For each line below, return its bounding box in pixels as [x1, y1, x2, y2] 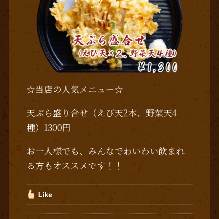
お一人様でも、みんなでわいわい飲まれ [26, 144, 185, 157]
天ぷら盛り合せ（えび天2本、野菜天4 [26, 106, 177, 119]
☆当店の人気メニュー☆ [26, 83, 123, 96]
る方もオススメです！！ [26, 158, 123, 172]
